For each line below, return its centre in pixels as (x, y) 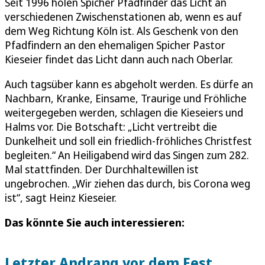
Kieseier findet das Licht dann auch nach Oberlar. (119, 59)
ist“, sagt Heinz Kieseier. (61, 197)
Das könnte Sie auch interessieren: (95, 222)
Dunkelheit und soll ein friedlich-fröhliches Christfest (128, 140)
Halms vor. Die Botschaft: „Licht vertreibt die (111, 126)
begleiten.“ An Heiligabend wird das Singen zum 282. (127, 155)
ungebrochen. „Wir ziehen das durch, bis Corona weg (127, 183)
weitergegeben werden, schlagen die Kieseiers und (124, 112)
